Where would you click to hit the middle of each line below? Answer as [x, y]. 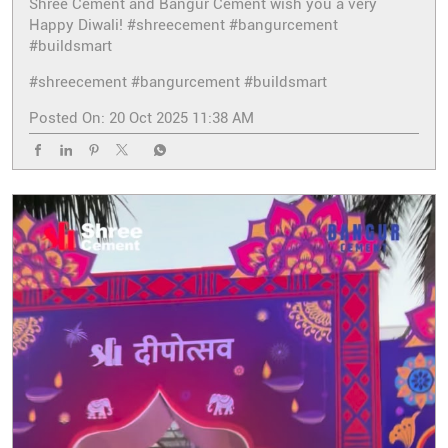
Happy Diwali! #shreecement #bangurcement [183, 25]
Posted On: [67, 118]
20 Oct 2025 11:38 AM [181, 118]
